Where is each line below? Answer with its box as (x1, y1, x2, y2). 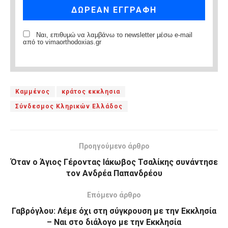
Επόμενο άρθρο (87, 190, 141, 199)
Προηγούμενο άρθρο (78, 141, 150, 150)
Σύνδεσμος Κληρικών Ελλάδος (15, 102, 123, 110)
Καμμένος (15, 88, 50, 95)
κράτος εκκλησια (62, 88, 120, 95)
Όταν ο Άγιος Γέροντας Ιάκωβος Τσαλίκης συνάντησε (10, 157, 218, 167)
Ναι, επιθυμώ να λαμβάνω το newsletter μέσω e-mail (34, 31, 192, 39)
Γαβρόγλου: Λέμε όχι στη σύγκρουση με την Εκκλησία (12, 206, 216, 216)
